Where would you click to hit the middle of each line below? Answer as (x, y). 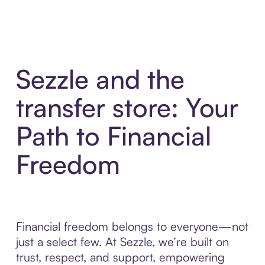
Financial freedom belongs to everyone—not (132, 227)
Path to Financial (113, 136)
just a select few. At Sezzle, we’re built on (122, 242)
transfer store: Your (127, 108)
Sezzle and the (100, 79)
